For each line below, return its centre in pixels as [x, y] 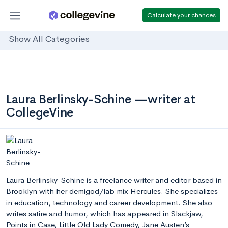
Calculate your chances [181, 15]
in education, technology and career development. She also [109, 202]
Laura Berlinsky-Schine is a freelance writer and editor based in [114, 180]
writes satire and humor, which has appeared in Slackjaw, [105, 213]
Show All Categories [49, 39]
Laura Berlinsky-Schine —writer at [101, 99]
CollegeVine [40, 112]
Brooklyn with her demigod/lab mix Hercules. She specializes [112, 191]
